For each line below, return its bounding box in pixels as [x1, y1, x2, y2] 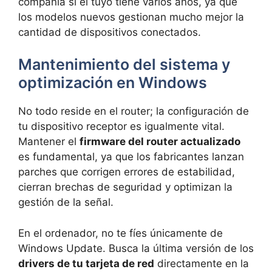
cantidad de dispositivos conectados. [18, 25, 201, 38]
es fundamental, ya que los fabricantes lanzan [18, 151, 244, 163]
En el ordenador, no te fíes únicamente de [18, 226, 223, 239]
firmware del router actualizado [80, 135, 240, 148]
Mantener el [18, 135, 80, 148]
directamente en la [154, 257, 249, 270]
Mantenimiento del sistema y [18, 55, 230, 74]
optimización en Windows [18, 73, 207, 92]
